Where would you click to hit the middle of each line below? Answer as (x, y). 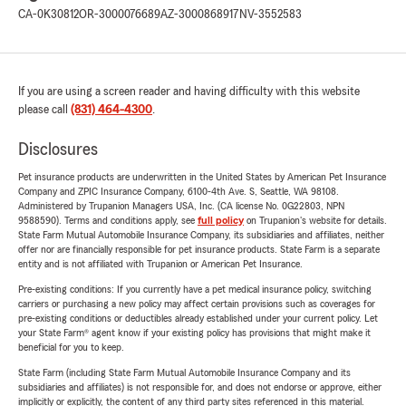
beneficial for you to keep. (71, 348)
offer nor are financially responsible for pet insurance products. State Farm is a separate (199, 250)
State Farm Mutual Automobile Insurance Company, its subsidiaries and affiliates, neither (201, 235)
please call (44, 110)
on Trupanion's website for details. (315, 221)
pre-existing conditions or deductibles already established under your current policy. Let (198, 319)
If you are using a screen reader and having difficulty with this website (189, 92)
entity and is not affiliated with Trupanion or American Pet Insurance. (160, 264)
